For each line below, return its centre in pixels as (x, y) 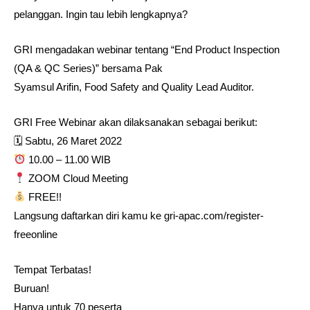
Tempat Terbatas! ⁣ (54, 269)
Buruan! (31, 288)
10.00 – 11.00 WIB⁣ (69, 159)
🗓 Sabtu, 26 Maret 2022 (68, 140)
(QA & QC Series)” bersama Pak (88, 68)
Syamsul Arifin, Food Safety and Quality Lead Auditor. (134, 86)
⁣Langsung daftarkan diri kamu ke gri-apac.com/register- (139, 215)
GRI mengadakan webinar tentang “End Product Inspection (147, 49)
